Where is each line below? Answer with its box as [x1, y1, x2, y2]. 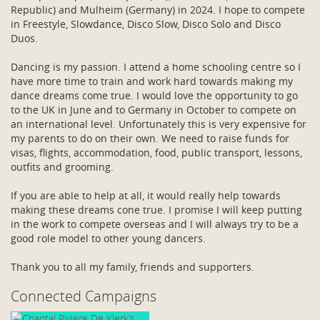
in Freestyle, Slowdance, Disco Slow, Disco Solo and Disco [11, 17, 281, 31]
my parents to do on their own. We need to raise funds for [11, 131, 289, 145]
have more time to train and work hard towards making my [11, 74, 293, 88]
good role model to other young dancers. [11, 231, 206, 245]
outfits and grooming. [11, 160, 114, 174]
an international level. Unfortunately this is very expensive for [11, 117, 306, 131]
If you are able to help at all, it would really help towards [11, 189, 281, 202]
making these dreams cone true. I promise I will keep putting [11, 203, 302, 216]
